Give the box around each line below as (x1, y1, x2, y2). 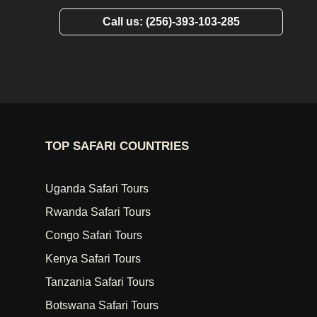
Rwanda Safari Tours (45, 206, 151, 218)
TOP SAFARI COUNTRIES (45, 139, 189, 153)
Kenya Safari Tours (45, 253, 141, 265)
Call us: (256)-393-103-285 (103, 16, 240, 28)
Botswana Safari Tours (45, 299, 158, 311)
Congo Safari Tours (45, 229, 142, 241)
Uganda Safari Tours (45, 183, 149, 195)
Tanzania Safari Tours (45, 276, 154, 288)
